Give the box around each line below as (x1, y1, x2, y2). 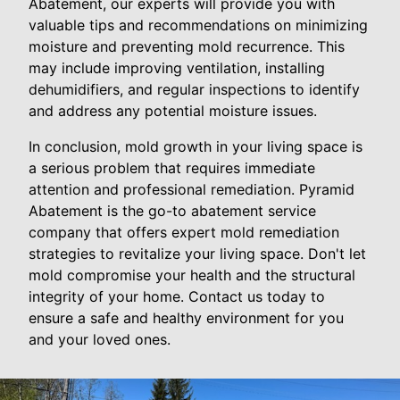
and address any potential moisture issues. (29, 102, 317, 120)
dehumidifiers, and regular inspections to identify (29, 80, 360, 98)
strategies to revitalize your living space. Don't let (29, 245, 366, 262)
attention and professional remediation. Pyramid (29, 180, 354, 198)
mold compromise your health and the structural (29, 266, 355, 284)
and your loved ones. (29, 330, 171, 348)
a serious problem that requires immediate (29, 159, 315, 177)
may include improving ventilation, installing (29, 59, 325, 77)
